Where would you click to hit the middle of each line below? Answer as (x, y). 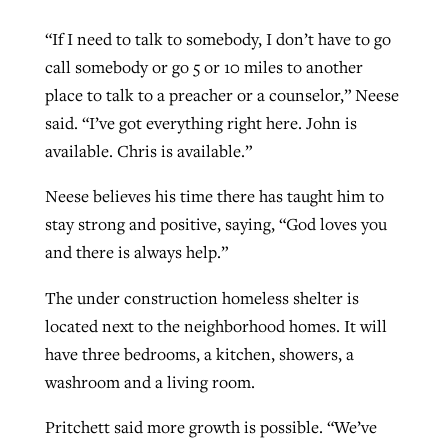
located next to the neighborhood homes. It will (215, 325)
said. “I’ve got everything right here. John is (200, 122)
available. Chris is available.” (148, 150)
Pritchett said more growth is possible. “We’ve (210, 427)
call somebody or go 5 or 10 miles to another (203, 66)
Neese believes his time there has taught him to (214, 196)
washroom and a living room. (149, 381)
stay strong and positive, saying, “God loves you (215, 224)
